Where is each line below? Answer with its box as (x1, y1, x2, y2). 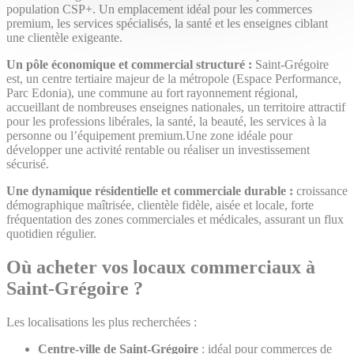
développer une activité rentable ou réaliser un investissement (6, 143, 310, 157)
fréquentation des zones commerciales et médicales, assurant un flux (6, 213, 344, 227)
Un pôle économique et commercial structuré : (6, 58, 252, 72)
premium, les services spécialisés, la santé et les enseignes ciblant (6, 17, 328, 31)
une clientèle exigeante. (6, 31, 122, 45)
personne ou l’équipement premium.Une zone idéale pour (6, 129, 292, 143)
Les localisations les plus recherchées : (6, 315, 197, 330)
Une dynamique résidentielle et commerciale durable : (6, 184, 293, 198)
